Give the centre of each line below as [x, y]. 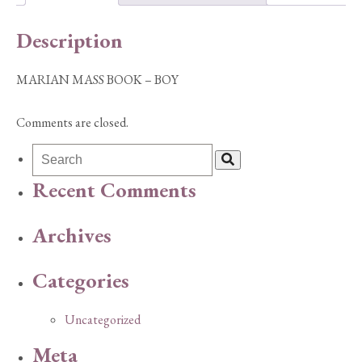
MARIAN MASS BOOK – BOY [97, 80]
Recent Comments [114, 190]
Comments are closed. [72, 123]
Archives [72, 236]
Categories [81, 280]
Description [69, 40]
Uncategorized [103, 320]
